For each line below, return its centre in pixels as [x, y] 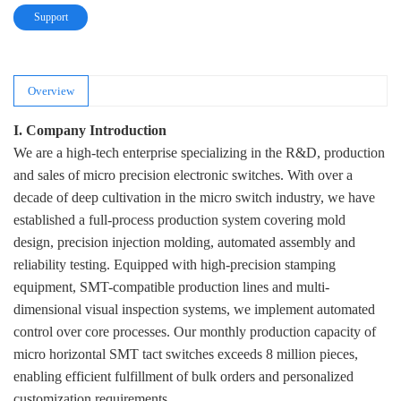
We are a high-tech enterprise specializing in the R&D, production [199, 153]
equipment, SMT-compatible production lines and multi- [171, 287]
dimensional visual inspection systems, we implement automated [194, 310]
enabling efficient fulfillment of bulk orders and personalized [183, 377]
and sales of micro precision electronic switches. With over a [183, 175]
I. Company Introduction [90, 131]
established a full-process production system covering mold [179, 220]
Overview [51, 91]
